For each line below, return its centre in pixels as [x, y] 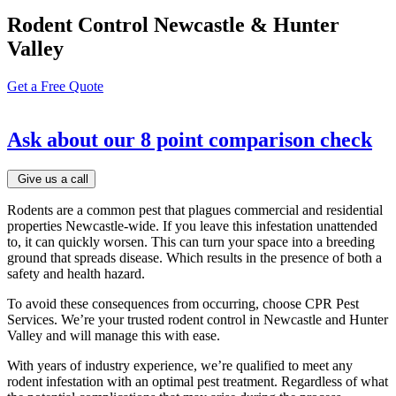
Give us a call [51, 179]
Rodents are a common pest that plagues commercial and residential [195, 209]
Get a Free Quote [55, 86]
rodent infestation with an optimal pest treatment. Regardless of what [198, 381]
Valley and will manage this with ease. [114, 335]
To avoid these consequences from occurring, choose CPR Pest [183, 303]
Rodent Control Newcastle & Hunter [173, 24]
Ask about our [71, 139]
